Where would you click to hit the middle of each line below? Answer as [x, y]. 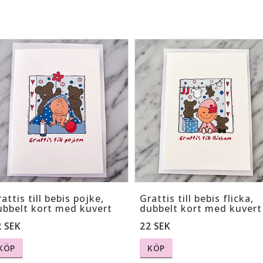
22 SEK [155, 226]
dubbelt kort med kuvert [201, 209]
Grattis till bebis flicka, [197, 199]
